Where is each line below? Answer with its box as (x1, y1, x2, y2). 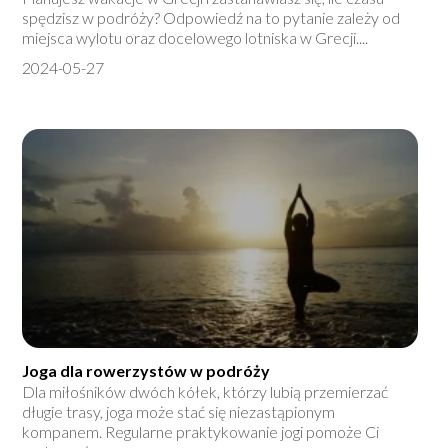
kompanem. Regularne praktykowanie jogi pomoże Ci (22, 422, 380, 442)
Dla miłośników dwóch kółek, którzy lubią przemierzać (22, 382, 389, 402)
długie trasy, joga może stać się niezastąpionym (22, 402, 336, 422)
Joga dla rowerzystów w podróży (22, 361, 271, 381)
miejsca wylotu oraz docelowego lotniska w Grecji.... (22, 28, 369, 48)
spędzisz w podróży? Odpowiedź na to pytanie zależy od (22, 8, 401, 28)
